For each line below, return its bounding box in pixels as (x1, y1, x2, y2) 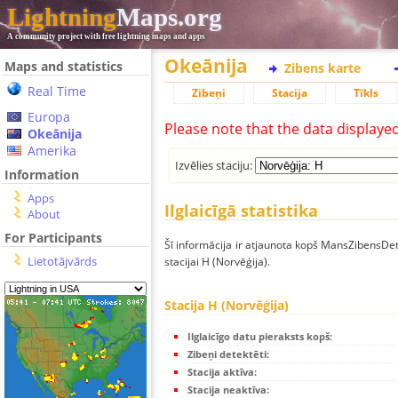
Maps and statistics (4, 58, 123, 75)
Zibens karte (284, 60, 361, 76)
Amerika (28, 142, 76, 159)
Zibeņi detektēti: (187, 347, 269, 362)
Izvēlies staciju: (175, 156, 256, 173)
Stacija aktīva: (187, 365, 257, 379)
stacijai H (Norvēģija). (164, 254, 270, 270)
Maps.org (116, 3, 222, 31)
